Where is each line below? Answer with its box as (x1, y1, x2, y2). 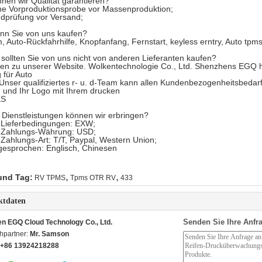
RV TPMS (35, 174, 65, 182)
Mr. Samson (30, 230, 69, 238)
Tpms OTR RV (70, 174, 116, 182)
